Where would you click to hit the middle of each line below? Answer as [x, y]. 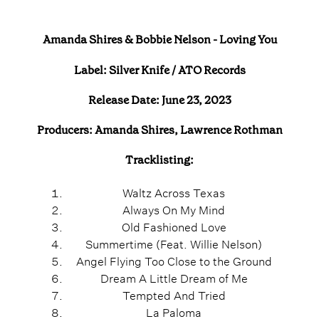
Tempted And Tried [174, 294]
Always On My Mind [174, 208]
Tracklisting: [159, 160]
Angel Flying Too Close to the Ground [174, 260]
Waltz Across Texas [174, 191]
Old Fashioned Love [174, 225]
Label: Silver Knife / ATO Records [159, 70]
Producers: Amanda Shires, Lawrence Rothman [159, 130]
